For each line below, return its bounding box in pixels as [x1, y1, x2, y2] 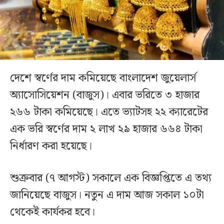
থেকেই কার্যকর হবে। [10, 203, 98, 221]
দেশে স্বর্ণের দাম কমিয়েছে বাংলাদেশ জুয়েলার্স [10, 69, 196, 87]
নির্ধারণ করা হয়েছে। [10, 137, 92, 155]
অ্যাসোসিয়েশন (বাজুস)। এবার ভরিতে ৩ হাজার [10, 86, 199, 104]
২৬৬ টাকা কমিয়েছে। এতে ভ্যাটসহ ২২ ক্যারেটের [10, 103, 208, 121]
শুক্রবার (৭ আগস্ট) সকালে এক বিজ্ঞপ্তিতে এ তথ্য [10, 169, 211, 187]
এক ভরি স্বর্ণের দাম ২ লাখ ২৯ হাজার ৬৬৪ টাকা [10, 120, 202, 138]
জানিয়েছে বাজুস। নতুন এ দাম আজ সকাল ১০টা [10, 186, 204, 204]
